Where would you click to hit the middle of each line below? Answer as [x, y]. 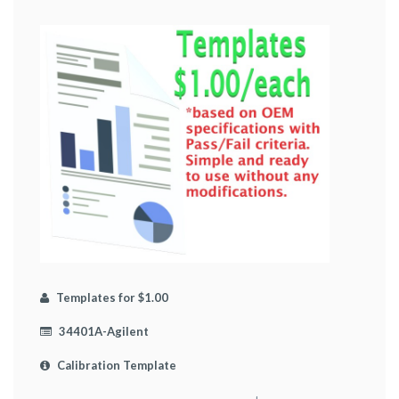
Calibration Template [115, 365]
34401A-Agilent [102, 331]
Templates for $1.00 [111, 297]
